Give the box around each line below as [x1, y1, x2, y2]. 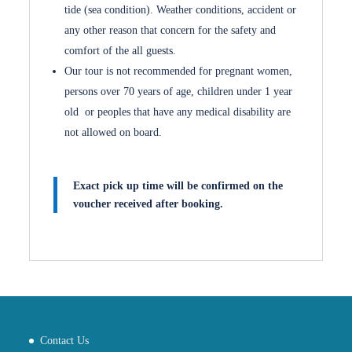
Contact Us [40, 334, 90, 346]
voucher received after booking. [73, 198, 224, 210]
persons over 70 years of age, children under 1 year [64, 86, 293, 97]
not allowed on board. [64, 126, 163, 138]
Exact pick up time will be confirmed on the [73, 180, 284, 192]
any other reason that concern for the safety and [64, 24, 277, 36]
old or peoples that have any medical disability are [64, 106, 291, 118]
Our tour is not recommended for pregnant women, [64, 65, 293, 77]
